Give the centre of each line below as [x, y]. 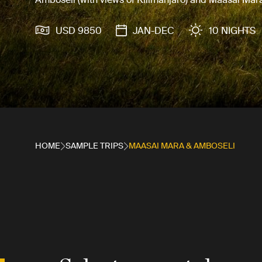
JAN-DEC [154, 30]
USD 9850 [79, 30]
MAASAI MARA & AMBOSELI [182, 146]
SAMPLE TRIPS [94, 146]
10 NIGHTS [232, 30]
